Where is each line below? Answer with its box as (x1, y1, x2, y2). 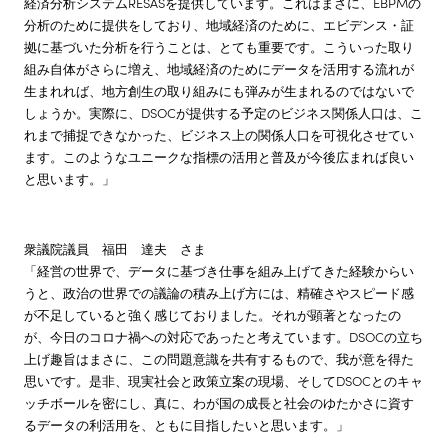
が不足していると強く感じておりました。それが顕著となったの (24, 304, 401, 324)
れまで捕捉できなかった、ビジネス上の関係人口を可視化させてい (24, 124, 414, 144)
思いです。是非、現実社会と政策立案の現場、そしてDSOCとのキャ (24, 370, 423, 390)
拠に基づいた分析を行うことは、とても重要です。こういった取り (24, 36, 414, 56)
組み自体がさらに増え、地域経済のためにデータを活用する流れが (24, 58, 414, 78)
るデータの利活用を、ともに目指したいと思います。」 (24, 414, 349, 434)
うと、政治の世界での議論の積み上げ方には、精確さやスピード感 (24, 282, 414, 302)
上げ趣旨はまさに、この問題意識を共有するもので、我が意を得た (24, 348, 414, 368)
